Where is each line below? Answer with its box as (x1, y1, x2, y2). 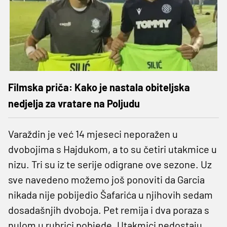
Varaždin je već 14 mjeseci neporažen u (8, 127, 178, 140)
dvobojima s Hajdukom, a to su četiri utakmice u (8, 142, 217, 155)
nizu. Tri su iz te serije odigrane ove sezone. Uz (8, 158, 212, 170)
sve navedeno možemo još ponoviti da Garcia (8, 173, 205, 185)
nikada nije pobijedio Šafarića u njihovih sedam (8, 188, 213, 201)
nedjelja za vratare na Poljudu (8, 97, 140, 109)
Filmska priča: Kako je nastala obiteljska (8, 81, 190, 93)
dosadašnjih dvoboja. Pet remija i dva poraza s (8, 203, 209, 216)
